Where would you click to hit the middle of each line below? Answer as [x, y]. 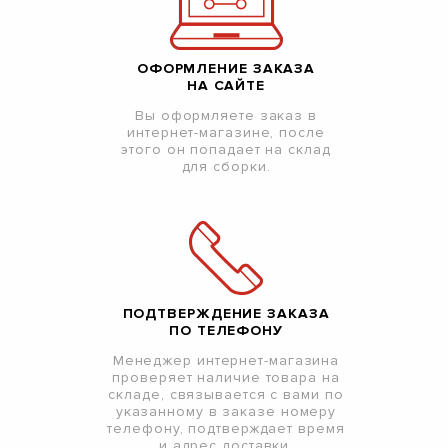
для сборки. [226, 167]
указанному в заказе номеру [226, 412]
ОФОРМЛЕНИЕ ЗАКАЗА [226, 69]
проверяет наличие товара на [226, 378]
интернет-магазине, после [226, 133]
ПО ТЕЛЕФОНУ [226, 331]
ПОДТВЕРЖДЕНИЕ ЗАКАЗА [226, 314]
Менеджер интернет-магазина [226, 361]
